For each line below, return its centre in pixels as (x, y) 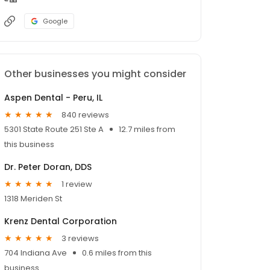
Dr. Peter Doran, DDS (48, 167)
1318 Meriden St (33, 199)
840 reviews (85, 115)
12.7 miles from (147, 130)
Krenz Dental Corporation (61, 221)
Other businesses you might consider (95, 74)
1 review (77, 184)
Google (55, 21)
